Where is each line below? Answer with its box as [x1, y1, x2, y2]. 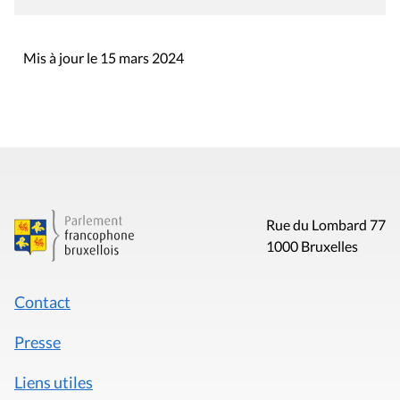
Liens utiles [14, 372, 93, 393]
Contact [14, 292, 71, 312]
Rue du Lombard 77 [265, 216, 386, 234]
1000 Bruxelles [265, 237, 358, 255]
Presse [14, 332, 61, 353]
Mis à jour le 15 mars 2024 [23, 49, 184, 67]
